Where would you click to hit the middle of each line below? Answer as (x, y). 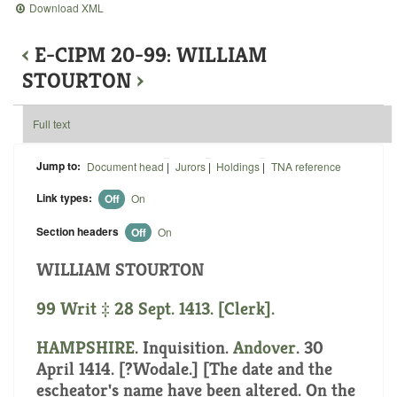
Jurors (190, 166)
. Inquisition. (184, 348)
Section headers (78, 231)
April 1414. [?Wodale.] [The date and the (184, 370)
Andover (265, 348)
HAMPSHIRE (86, 348)
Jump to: (58, 165)
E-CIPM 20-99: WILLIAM (151, 55)
